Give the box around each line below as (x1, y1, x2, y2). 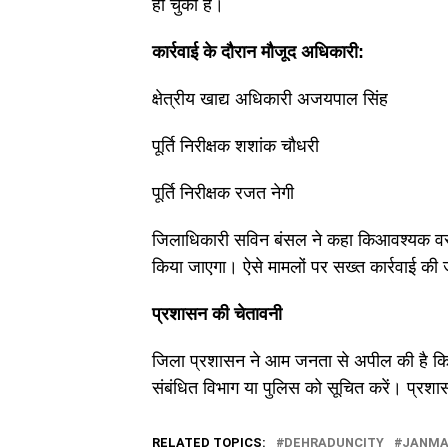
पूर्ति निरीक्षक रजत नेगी (152, 182, 294, 203)
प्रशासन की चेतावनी (152, 303, 282, 324)
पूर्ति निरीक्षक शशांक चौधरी (152, 135, 319, 156)
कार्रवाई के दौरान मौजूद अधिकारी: (152, 41, 364, 62)
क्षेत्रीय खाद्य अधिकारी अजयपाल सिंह (152, 88, 388, 109)
